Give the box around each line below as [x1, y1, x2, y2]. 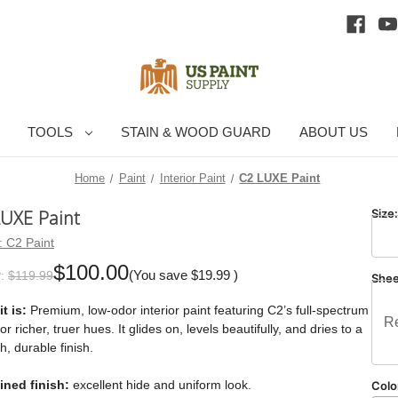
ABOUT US [299, 123, 369, 139]
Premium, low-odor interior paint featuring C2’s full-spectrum [26, 302, 369, 317]
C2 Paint [5, 235, 54, 250]
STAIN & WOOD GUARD [121, 123, 272, 139]
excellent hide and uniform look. [69, 377, 252, 392]
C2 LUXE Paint [239, 171, 321, 185]
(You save [128, 267, 187, 283]
